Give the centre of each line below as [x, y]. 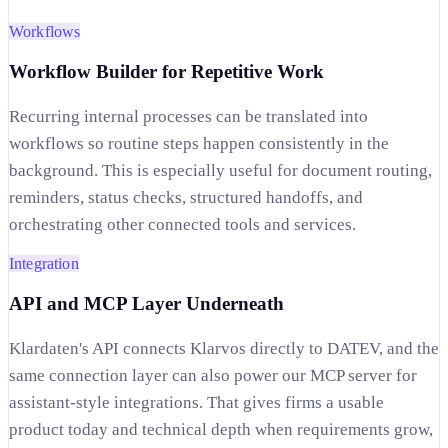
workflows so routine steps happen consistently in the [199, 143]
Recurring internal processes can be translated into [188, 116]
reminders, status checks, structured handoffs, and [186, 197]
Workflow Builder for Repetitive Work [166, 71]
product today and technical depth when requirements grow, [221, 429]
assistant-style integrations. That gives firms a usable [196, 402]
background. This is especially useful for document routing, [220, 170]
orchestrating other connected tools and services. [182, 224]
